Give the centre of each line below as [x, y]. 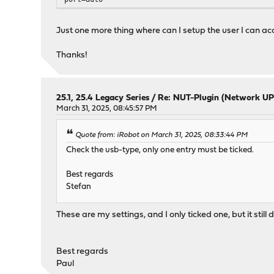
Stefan [79, 187]
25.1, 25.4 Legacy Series [103, 98]
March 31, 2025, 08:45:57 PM [107, 109]
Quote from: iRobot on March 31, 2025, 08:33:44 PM [162, 135]
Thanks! [72, 56]
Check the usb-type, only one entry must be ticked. [160, 150]
